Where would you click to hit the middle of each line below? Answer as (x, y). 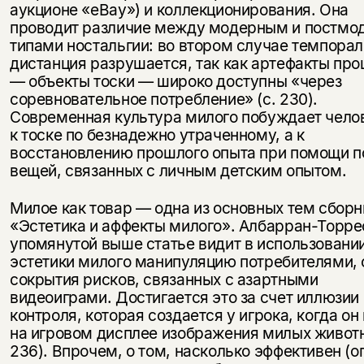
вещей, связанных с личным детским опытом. (178, 170)
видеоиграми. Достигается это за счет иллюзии (184, 297)
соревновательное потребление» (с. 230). (164, 99)
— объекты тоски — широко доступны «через (175, 81)
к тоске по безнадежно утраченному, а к (157, 134)
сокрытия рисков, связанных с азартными (164, 279)
